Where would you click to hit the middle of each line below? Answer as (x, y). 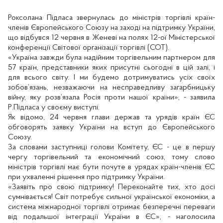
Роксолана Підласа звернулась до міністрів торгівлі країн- (111, 18)
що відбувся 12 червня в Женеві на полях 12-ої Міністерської (111, 38)
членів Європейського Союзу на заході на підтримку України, (111, 28)
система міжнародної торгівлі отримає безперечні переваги (111, 207)
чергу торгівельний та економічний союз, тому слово (111, 158)
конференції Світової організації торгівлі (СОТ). (89, 48)
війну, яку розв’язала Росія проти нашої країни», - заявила (111, 98)
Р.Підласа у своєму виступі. (54, 108)
